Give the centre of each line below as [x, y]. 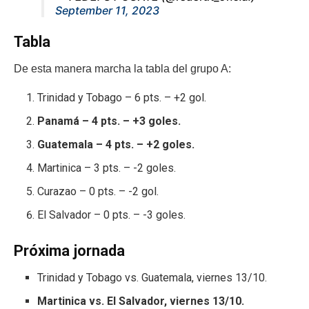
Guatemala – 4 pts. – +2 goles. [116, 145]
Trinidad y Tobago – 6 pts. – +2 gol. [122, 98]
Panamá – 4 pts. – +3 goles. [109, 121]
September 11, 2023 [107, 10]
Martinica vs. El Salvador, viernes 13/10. [141, 301]
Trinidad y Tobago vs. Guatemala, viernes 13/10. [152, 277]
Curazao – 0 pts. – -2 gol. [98, 192]
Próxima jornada [69, 251]
